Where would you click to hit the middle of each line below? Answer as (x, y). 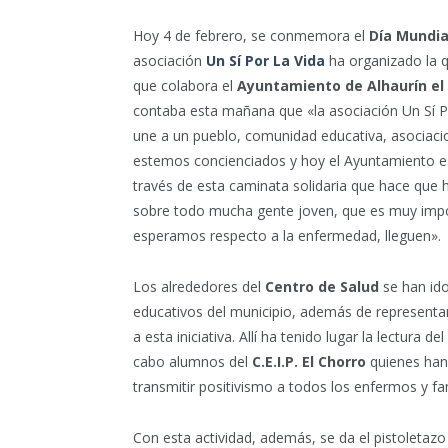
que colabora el (185, 85)
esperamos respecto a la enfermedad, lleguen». (287, 235)
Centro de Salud (320, 286)
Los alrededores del (197, 286)
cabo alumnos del (190, 361)
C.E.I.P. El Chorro (307, 361)
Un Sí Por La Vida (265, 60)
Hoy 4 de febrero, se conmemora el (251, 35)
